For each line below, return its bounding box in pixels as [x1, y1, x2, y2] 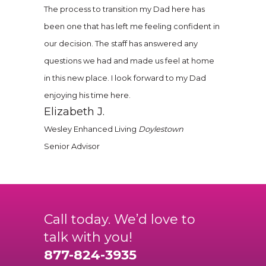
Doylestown [138, 124, 183, 134]
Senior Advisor [44, 141, 100, 151]
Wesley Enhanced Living [44, 124, 138, 134]
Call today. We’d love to [44, 211, 195, 227]
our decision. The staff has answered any [44, 39, 198, 48]
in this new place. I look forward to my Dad [44, 73, 206, 83]
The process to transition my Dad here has [44, 4, 205, 14]
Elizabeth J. [44, 105, 104, 118]
